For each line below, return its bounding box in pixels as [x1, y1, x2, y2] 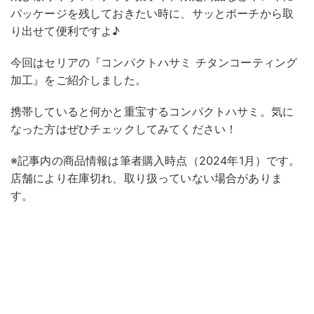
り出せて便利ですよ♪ [11, 24, 121, 39]
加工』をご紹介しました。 [11, 73, 146, 88]
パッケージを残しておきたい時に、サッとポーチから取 [11, 6, 294, 21]
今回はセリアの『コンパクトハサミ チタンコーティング [11, 55, 298, 70]
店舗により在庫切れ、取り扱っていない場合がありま [11, 171, 282, 186]
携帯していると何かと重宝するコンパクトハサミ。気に [11, 104, 294, 119]
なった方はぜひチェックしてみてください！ [11, 122, 238, 137]
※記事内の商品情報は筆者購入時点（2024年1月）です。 [11, 153, 301, 168]
